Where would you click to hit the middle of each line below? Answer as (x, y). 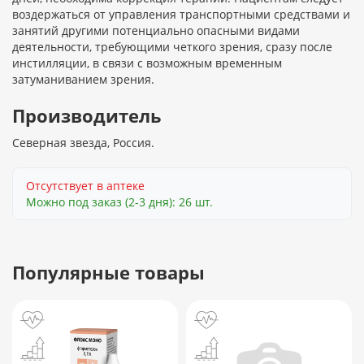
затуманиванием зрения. (83, 80)
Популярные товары (108, 273)
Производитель (87, 116)
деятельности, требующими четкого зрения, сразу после (172, 47)
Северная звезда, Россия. (83, 143)
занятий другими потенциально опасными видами (156, 31)
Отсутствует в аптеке (85, 186)
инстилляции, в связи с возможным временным (147, 63)
